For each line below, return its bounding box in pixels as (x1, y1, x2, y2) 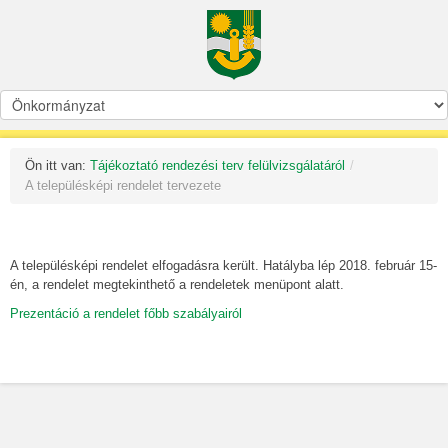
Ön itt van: (25, 158, 90, 173)
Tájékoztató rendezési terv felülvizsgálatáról (90, 158, 345, 173)
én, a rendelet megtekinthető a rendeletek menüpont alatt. (10, 277, 344, 292)
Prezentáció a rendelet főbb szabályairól (10, 306, 242, 321)
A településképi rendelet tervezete (25, 178, 221, 193)
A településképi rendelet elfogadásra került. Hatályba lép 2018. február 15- (10, 258, 437, 273)
